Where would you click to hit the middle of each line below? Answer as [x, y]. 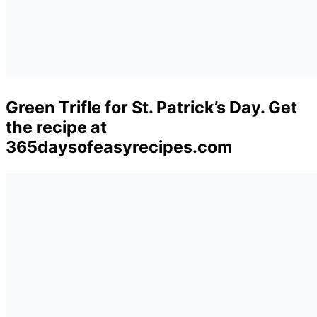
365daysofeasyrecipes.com [119, 146]
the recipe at [56, 127]
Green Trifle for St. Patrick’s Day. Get [151, 107]
